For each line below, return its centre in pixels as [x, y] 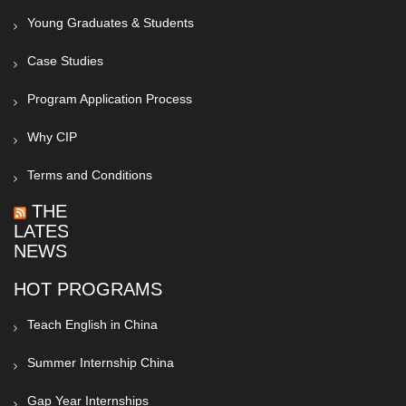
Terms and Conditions [90, 175]
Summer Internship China [101, 362]
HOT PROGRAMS [88, 289]
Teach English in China [92, 324]
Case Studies [65, 61]
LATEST [47, 231]
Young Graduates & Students [111, 23]
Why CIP [52, 137]
